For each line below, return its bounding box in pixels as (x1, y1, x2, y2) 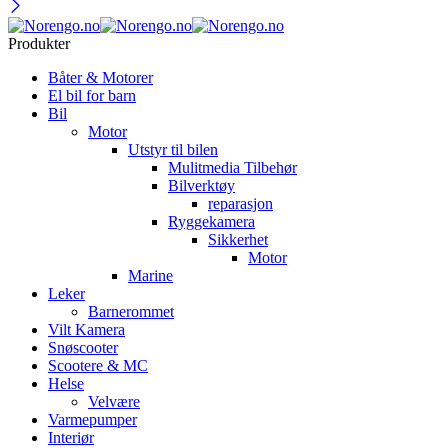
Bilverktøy (168, 176, 235, 194)
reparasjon (208, 194, 273, 212)
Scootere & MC (48, 356, 148, 374)
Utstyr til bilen (128, 140, 218, 158)
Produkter (8, 34, 70, 52)
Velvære (88, 392, 140, 410)
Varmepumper (48, 410, 137, 428)
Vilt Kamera (48, 320, 125, 338)
